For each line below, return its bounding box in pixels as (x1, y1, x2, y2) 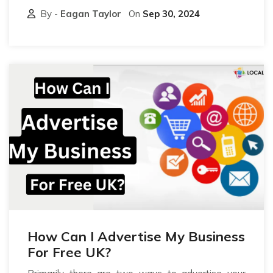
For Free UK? (27, 243, 111, 261)
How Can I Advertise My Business (27, 227, 245, 245)
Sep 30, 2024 (143, 7, 200, 19)
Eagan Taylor (60, 7, 121, 19)
